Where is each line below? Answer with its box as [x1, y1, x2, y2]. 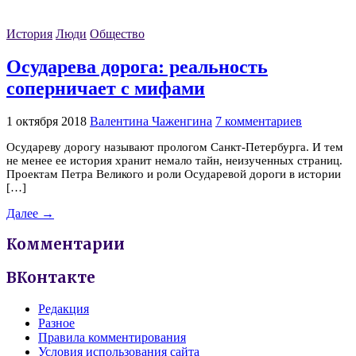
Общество [90, 27, 145, 41]
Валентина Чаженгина [90, 114, 212, 128]
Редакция [38, 301, 89, 315]
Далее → [6, 206, 54, 220]
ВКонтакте [6, 269, 95, 288]
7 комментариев [215, 114, 302, 128]
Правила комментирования [38, 330, 186, 344]
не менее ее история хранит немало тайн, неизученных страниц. [6, 153, 342, 167]
